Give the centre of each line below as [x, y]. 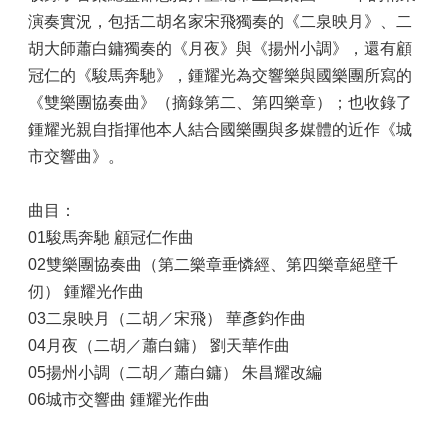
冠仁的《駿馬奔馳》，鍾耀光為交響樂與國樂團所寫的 [220, 75]
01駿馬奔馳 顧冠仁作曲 [111, 237]
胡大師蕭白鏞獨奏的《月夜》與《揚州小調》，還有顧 [220, 48]
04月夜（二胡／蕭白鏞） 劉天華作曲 [159, 345]
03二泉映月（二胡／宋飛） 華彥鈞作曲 [167, 318]
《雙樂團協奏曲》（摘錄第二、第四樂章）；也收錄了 [220, 102]
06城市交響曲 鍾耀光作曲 [119, 399]
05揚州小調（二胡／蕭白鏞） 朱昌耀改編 [175, 372]
